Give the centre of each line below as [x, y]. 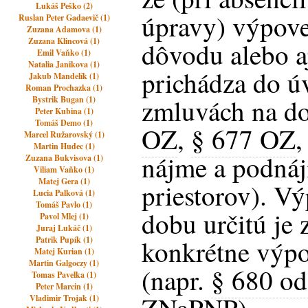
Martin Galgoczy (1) [64, 263]
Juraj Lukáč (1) [64, 228]
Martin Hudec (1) [64, 146]
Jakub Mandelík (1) [64, 76]
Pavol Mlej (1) [64, 216]
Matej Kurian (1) [64, 251]
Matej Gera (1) [64, 181]
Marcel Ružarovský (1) [64, 134]
